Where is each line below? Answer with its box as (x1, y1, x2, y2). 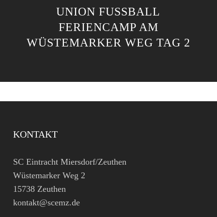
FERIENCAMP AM (58, 21, 158, 33)
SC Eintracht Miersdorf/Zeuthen (13, 157, 126, 167)
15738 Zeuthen (13, 184, 66, 194)
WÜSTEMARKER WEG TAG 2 (26, 36, 190, 49)
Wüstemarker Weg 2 (13, 170, 85, 180)
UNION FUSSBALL (56, 5, 161, 18)
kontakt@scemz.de (13, 198, 80, 207)
